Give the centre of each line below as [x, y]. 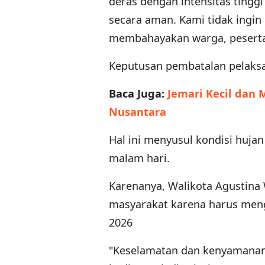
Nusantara [138, 112]
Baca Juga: [138, 94]
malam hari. [139, 158]
